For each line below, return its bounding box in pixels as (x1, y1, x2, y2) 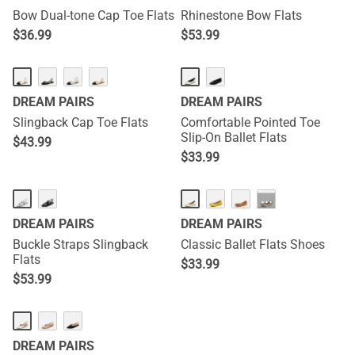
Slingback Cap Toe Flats (13, 115, 148, 130)
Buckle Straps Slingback (13, 237, 148, 252)
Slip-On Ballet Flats (181, 130, 287, 145)
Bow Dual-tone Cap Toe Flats (13, 8, 174, 23)
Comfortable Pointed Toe (181, 115, 320, 130)
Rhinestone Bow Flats (181, 8, 302, 23)
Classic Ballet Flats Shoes (181, 237, 325, 252)
